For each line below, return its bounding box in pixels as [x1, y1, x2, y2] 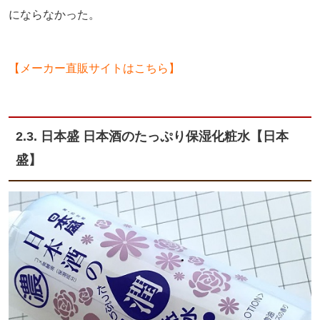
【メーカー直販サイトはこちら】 [9, 61, 180, 74]
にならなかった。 [9, 8, 100, 21]
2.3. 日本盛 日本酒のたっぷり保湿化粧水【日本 [16, 129, 289, 144]
